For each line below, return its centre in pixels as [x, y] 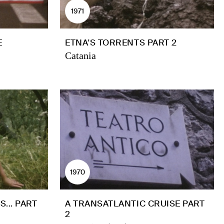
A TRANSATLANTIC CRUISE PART [135, 203]
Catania [80, 55]
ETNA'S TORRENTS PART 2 [121, 42]
